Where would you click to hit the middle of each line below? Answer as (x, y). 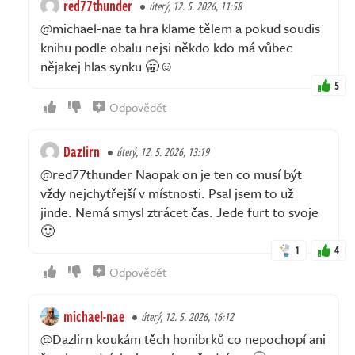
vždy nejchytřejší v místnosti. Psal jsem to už (167, 193)
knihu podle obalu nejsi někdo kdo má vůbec (166, 47)
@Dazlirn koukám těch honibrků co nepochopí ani (183, 338)
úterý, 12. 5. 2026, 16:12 (187, 316)
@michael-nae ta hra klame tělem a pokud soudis (180, 28)
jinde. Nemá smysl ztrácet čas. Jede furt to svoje (179, 212)
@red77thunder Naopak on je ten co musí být (171, 174)
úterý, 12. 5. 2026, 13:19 (163, 151)
